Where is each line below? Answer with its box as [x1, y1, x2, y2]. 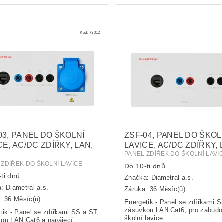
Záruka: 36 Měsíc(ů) [124, 185, 186, 193]
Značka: [124, 174, 151, 182]
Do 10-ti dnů [124, 162, 165, 170]
